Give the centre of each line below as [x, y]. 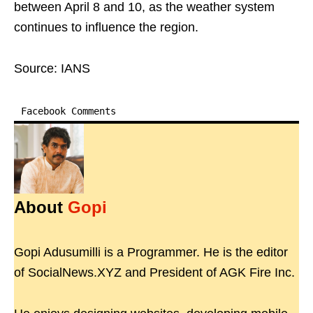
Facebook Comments [68, 111]
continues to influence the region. [106, 28]
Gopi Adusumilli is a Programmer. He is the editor [151, 253]
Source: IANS [52, 69]
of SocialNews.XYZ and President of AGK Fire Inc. [154, 273]
